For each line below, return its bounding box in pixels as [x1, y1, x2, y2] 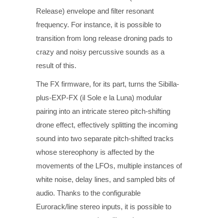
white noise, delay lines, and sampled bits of [36, 175, 175, 183]
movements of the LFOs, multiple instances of [36, 161, 182, 170]
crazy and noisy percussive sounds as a [36, 47, 164, 56]
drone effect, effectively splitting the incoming [36, 120, 178, 129]
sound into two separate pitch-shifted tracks [36, 134, 174, 143]
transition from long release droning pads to [36, 34, 172, 42]
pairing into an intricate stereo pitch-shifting [36, 107, 170, 115]
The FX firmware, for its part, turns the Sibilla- [36, 79, 179, 88]
